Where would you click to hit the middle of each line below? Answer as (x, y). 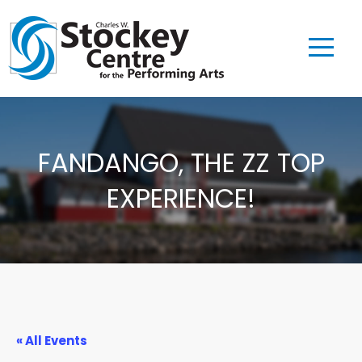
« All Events (52, 341)
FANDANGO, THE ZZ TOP (181, 163)
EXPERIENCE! (181, 198)
